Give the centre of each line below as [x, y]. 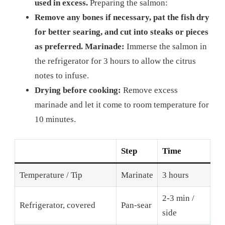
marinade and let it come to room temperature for [122, 104]
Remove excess [149, 90]
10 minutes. [55, 119]
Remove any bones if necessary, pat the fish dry [122, 17]
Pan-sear [136, 205]
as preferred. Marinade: [80, 46]
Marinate [137, 175]
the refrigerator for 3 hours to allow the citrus [115, 61]
